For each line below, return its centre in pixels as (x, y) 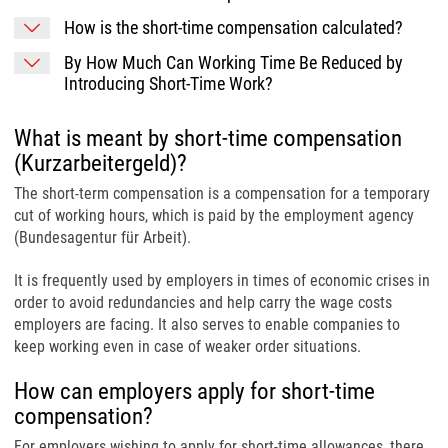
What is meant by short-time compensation (208, 138)
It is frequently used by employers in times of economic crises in (222, 280)
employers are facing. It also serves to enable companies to (207, 324)
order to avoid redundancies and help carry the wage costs (203, 302)
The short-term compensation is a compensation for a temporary (222, 193)
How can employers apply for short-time (194, 391)
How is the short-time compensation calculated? (233, 27)
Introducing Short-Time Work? (168, 83)
